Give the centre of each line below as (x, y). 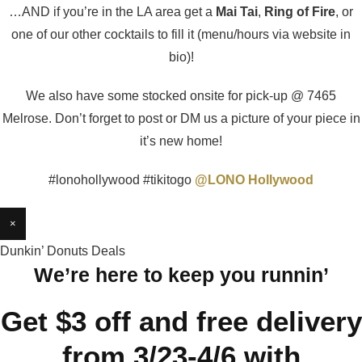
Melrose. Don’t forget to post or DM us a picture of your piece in (181, 118)
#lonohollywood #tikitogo (122, 180)
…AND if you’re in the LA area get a (112, 12)
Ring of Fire (300, 12)
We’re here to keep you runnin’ (181, 275)
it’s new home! (181, 141)
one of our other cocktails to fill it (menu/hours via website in (181, 34)
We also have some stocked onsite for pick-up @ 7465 (181, 96)
